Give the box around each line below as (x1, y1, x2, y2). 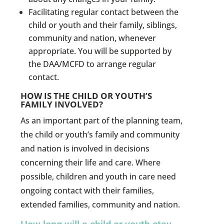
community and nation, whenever (28, 32, 156, 44)
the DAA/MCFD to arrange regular (28, 58, 156, 70)
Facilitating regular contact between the (28, 6, 179, 18)
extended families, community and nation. (20, 199, 180, 210)
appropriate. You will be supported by (28, 45, 172, 57)
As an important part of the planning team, (20, 115, 183, 126)
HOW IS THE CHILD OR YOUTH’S (20, 90, 152, 102)
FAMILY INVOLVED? (20, 98, 103, 110)
